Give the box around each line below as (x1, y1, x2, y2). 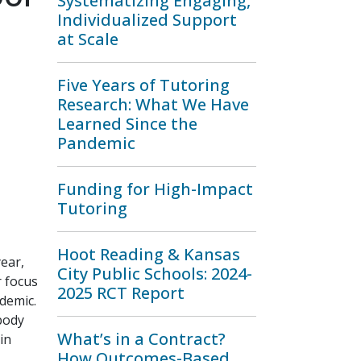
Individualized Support (57, 9, 237, 31)
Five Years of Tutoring (57, 74, 230, 96)
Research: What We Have (57, 93, 249, 115)
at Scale (57, 28, 118, 50)
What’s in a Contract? (57, 328, 226, 350)
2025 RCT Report (57, 282, 185, 304)
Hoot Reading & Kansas (57, 243, 240, 265)
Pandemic (57, 132, 135, 154)
